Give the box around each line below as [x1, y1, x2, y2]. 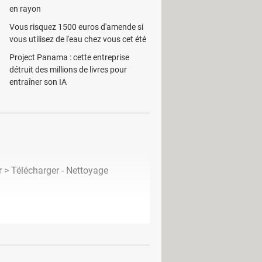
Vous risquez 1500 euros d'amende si [9, 22, 143, 32]
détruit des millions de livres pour [9, 65, 127, 74]
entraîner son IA [9, 77, 67, 87]
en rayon [9, 4, 41, 13]
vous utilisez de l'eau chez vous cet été [9, 35, 146, 44]
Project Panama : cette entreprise [9, 53, 129, 62]
